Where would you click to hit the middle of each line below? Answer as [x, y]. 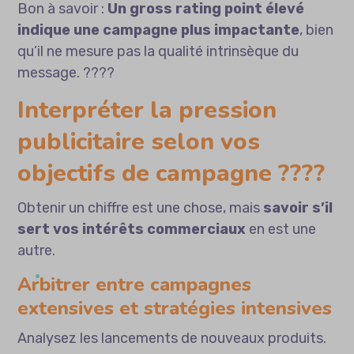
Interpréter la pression [147, 111]
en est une [281, 230]
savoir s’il [298, 208]
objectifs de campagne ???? [171, 174]
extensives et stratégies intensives [175, 309]
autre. [37, 251]
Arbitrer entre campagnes [135, 285]
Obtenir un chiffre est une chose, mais [141, 208]
